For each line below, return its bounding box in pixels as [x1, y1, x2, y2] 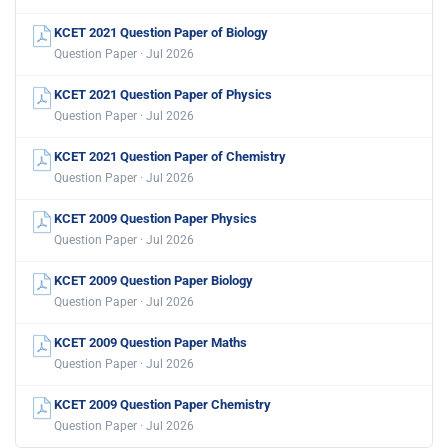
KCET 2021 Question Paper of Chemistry [54, 149, 286, 165]
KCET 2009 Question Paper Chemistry [54, 397, 271, 413]
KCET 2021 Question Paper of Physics [54, 87, 272, 103]
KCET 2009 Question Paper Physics [54, 211, 257, 227]
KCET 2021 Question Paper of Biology [54, 25, 268, 41]
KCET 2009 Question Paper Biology [54, 273, 253, 289]
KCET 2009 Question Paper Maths [54, 335, 247, 351]
